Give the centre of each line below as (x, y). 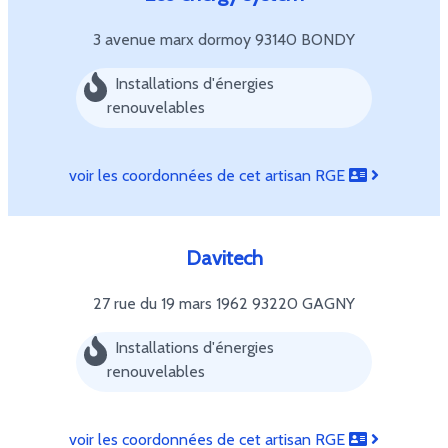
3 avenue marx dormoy (174, 39)
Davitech (224, 258)
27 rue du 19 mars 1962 (172, 303)
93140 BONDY (305, 39)
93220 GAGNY (303, 303)
